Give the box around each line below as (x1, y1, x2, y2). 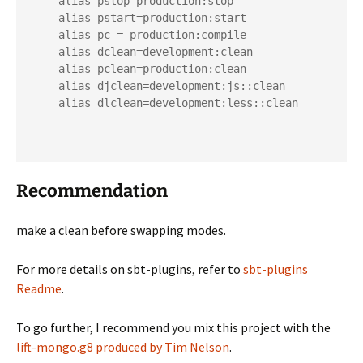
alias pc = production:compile (32, 28, 58, 41)
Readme (16, 280, 62, 297)
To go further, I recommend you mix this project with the (16, 319, 331, 335)
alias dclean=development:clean (32, 45, 58, 58)
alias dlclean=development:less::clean (32, 96, 58, 109)
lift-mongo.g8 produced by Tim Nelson (16, 339, 229, 355)
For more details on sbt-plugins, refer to (16, 261, 243, 277)
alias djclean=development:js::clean (32, 79, 58, 92)
